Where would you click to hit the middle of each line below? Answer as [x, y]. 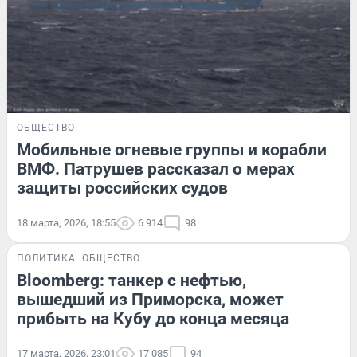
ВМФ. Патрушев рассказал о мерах [156, 169]
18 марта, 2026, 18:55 [66, 223]
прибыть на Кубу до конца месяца [153, 319]
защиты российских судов [122, 188]
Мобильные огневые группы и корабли [172, 150]
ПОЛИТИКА [46, 259]
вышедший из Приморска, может [150, 300]
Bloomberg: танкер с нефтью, [131, 281]
